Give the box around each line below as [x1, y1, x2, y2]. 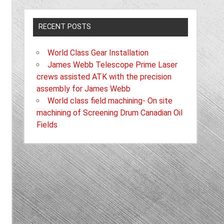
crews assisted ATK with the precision [36, 72, 172, 82]
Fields [36, 120, 58, 130]
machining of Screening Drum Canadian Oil [36, 108, 183, 118]
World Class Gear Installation [47, 48, 149, 58]
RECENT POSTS [38, 22, 91, 31]
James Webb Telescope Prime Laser [47, 60, 178, 70]
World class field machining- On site [47, 96, 173, 106]
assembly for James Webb [36, 84, 131, 94]
